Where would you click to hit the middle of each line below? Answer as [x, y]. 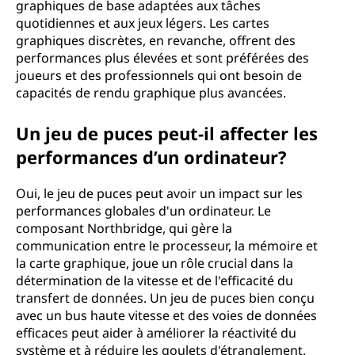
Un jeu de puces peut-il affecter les [167, 133]
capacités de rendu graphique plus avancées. [151, 93]
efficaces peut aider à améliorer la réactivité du [156, 333]
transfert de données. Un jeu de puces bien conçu [165, 298]
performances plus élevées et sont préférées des [162, 58]
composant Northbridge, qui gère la [124, 228]
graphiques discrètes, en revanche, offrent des [156, 40]
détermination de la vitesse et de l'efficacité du [155, 281]
